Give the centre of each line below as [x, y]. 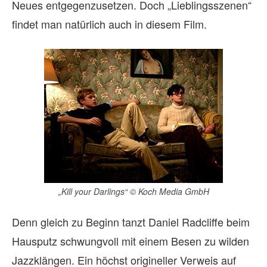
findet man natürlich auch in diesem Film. [109, 24]
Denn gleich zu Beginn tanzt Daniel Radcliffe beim [131, 221]
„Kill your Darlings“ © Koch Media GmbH [133, 191]
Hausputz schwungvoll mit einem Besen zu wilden [131, 240]
